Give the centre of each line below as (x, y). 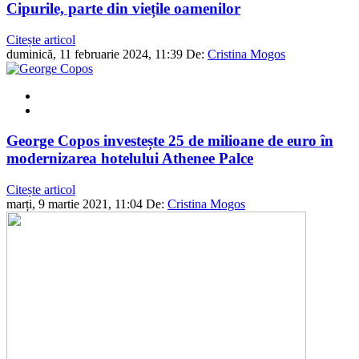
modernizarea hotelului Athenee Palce (130, 159)
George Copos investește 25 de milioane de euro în (170, 141)
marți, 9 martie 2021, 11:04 (75, 204)
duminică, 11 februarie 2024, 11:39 (95, 54)
